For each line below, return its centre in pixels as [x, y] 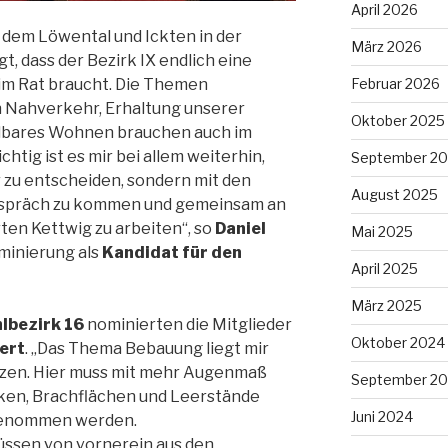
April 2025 [384, 268]
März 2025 [386, 305]
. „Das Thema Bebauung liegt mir [147, 349]
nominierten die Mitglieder [188, 325]
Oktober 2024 [397, 342]
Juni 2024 [381, 416]
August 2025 [394, 194]
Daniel [240, 229]
